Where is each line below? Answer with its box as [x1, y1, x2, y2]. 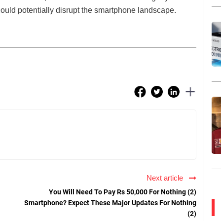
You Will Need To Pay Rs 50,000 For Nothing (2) [49, 188, 196, 196]
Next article [147, 174, 187, 183]
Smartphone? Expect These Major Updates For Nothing [24, 199, 196, 207]
